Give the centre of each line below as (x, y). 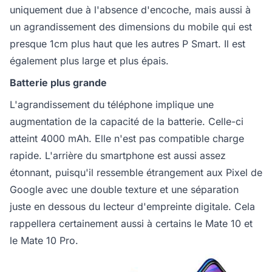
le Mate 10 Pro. (44, 241)
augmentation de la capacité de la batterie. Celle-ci (127, 122)
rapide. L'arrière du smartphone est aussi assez (118, 156)
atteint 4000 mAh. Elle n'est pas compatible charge (127, 139)
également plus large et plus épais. (89, 61)
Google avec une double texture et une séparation (124, 190)
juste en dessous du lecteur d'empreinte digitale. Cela (132, 207)
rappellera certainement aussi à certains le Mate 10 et (131, 224)
